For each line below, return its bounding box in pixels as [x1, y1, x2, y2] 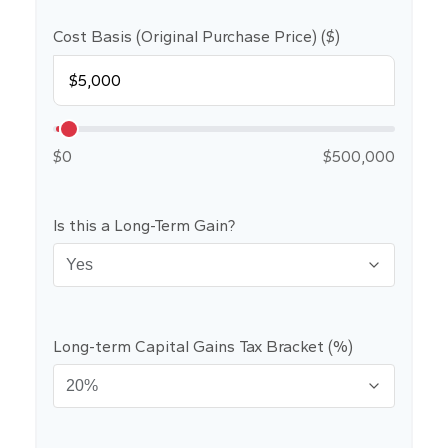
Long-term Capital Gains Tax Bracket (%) [53, 337, 353, 356]
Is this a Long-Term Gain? [53, 216, 235, 235]
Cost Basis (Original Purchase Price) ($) [53, 27, 340, 46]
